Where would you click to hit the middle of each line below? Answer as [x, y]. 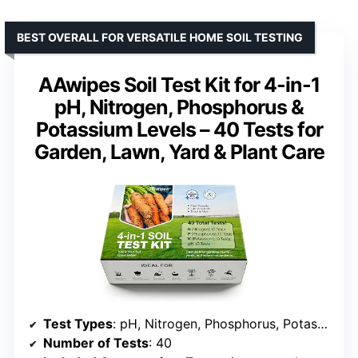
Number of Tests [96, 342]
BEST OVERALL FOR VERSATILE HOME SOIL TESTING [160, 37]
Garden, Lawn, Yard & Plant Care [179, 151]
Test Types [78, 323]
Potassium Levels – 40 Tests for [179, 129]
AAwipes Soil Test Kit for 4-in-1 [179, 84]
